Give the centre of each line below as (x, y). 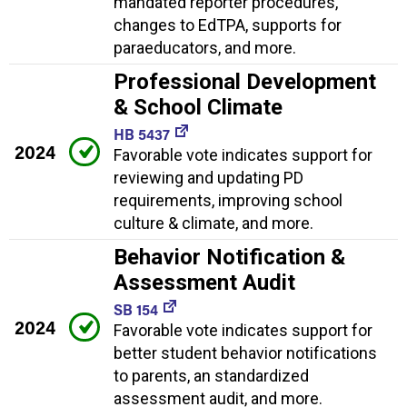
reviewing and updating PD (208, 177)
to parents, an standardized (211, 375)
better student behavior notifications (245, 352)
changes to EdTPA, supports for (228, 25)
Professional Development (245, 81)
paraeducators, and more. (205, 47)
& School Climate (198, 107)
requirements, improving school (228, 200)
